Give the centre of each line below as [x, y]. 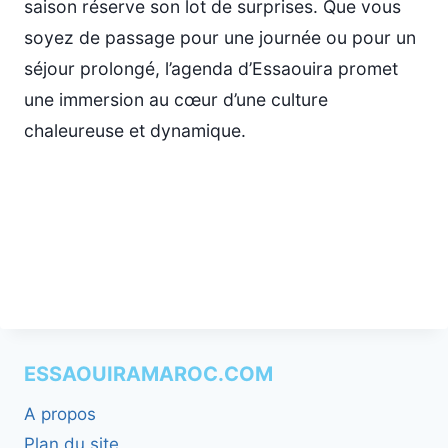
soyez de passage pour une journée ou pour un [220, 37]
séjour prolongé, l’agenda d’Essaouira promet [211, 68]
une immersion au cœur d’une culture [176, 99]
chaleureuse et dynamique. [135, 130]
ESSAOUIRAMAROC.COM [148, 374]
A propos [60, 413]
